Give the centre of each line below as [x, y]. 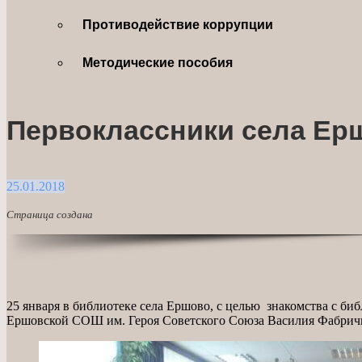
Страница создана [50, 214]
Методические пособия [158, 62]
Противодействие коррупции [178, 24]
